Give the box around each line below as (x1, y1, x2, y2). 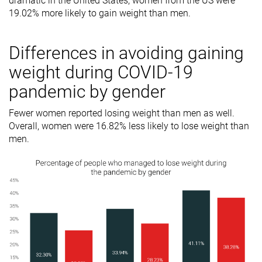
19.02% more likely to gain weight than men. (9, 7, 191, 19)
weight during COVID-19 (9, 61, 193, 82)
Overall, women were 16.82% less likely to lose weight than (9, 120, 249, 132)
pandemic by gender (9, 81, 166, 102)
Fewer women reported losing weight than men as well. (9, 107, 235, 119)
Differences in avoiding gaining (9, 42, 244, 63)
